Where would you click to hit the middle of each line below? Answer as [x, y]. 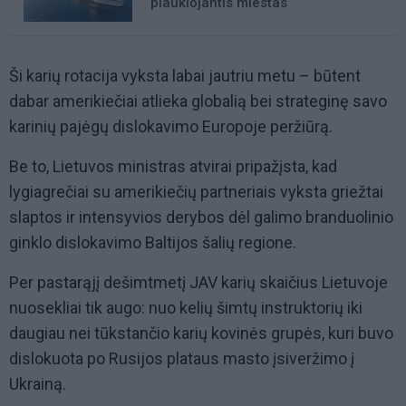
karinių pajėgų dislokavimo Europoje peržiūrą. [173, 127]
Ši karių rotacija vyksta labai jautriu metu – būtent [185, 76]
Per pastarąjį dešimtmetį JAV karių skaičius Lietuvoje [198, 283]
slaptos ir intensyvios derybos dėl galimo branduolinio [201, 217]
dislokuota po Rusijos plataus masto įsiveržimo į [182, 359]
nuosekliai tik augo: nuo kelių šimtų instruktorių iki [186, 308]
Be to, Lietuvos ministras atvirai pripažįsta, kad [173, 167]
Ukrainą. [39, 384]
